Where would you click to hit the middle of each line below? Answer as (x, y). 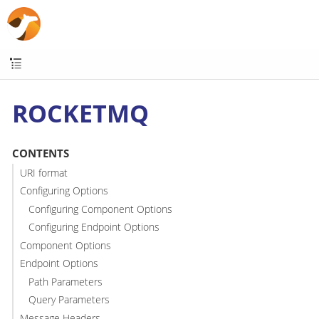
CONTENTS (40, 153)
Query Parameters (69, 300)
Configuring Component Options (101, 209)
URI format (43, 172)
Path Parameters (66, 281)
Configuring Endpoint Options (94, 227)
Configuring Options (64, 191)
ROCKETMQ (80, 113)
